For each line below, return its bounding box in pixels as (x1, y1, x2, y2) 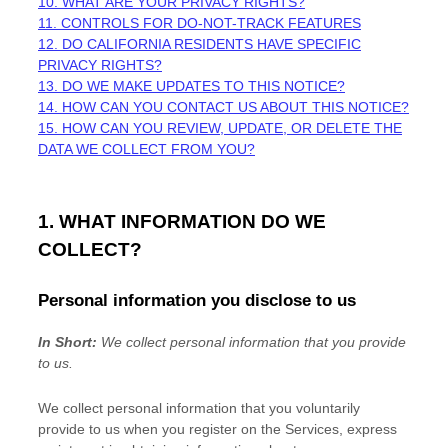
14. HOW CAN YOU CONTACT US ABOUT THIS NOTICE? (38, 99, 409, 115)
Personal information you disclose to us (38, 291, 356, 310)
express (347, 421, 397, 437)
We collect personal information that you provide (101, 334, 406, 350)
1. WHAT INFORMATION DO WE (38, 211, 326, 232)
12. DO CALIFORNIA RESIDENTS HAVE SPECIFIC (38, 36, 361, 52)
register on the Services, (189, 421, 347, 437)
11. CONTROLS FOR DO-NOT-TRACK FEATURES (38, 15, 361, 31)
